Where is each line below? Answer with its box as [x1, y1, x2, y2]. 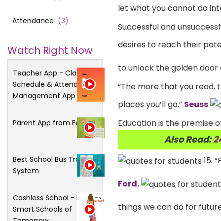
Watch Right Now [7, 43, 92, 57]
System [13, 166, 39, 176]
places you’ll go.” [118, 98, 184, 110]
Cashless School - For [13, 193, 87, 203]
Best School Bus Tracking [13, 154, 98, 165]
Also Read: [164, 133, 213, 146]
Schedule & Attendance [13, 79, 96, 89]
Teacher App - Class [13, 68, 85, 78]
